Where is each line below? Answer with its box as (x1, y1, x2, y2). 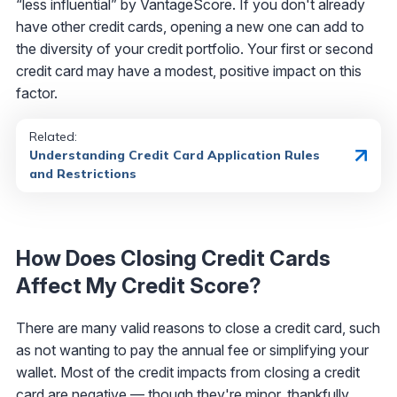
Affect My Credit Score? (16, 273, 261, 300)
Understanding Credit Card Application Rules (29, 147, 320, 164)
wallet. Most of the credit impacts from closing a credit (16, 363, 360, 382)
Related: (29, 128, 77, 145)
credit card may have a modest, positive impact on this (16, 62, 362, 81)
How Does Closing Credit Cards (16, 245, 331, 272)
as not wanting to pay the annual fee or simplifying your (16, 341, 369, 360)
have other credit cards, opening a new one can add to (16, 18, 364, 36)
